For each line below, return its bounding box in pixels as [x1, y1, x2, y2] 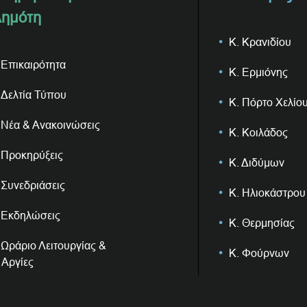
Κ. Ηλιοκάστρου [228, 186, 306, 199]
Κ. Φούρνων [228, 247, 289, 259]
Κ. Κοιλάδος [228, 126, 288, 138]
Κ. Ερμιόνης [228, 66, 288, 78]
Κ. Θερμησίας [228, 217, 295, 229]
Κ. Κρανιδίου [228, 36, 291, 48]
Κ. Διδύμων [228, 156, 284, 169]
